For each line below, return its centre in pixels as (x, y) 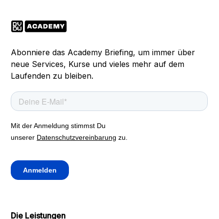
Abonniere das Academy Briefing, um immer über (103, 52)
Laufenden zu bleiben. (52, 76)
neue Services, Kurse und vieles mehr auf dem (98, 64)
